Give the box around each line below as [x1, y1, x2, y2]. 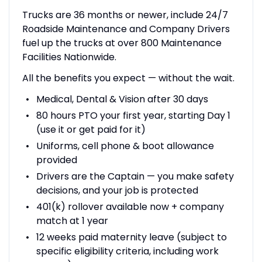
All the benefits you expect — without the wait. [22, 71, 235, 85]
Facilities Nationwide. [22, 50, 116, 64]
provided [36, 153, 77, 167]
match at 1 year [36, 213, 108, 227]
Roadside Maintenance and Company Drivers [22, 22, 230, 36]
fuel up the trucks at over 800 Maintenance [22, 36, 222, 50]
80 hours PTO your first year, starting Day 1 [36, 108, 230, 122]
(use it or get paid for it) [36, 122, 146, 136]
